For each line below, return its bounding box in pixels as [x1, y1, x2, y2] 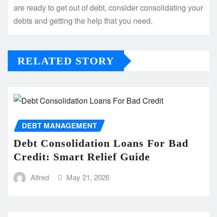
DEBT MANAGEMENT [22, 120, 97, 131]
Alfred [30, 171, 49, 182]
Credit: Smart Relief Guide [14, 150, 150, 163]
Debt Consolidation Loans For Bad [14, 137, 188, 149]
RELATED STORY [17, 55, 114, 67]
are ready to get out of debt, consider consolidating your [14, 2, 203, 14]
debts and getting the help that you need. [14, 15, 153, 27]
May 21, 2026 [66, 171, 110, 182]
